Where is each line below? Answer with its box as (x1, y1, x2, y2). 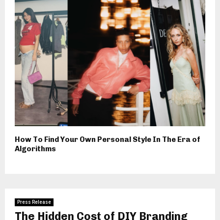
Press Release (17, 199, 51, 205)
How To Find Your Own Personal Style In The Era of (15, 135, 200, 144)
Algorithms (15, 144, 56, 153)
